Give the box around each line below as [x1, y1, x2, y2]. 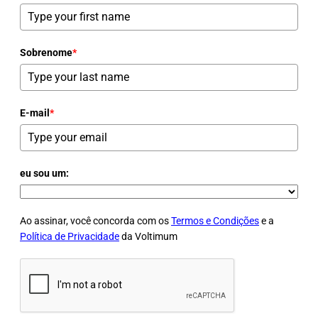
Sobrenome [20, 47, 72, 59]
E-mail [20, 107, 50, 119]
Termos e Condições [171, 215, 259, 227]
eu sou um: [20, 168, 69, 180]
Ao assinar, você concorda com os [20, 215, 171, 227]
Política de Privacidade [20, 231, 119, 243]
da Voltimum [119, 231, 177, 243]
